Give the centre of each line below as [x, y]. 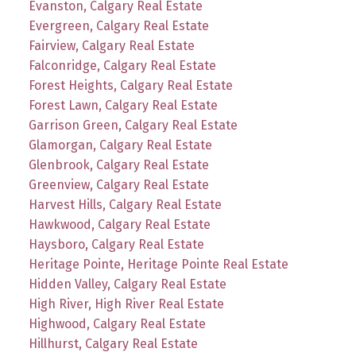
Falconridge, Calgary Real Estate [122, 65]
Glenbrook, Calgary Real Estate [118, 164]
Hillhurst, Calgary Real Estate [113, 343]
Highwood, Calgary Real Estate [117, 323]
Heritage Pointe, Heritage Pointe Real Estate [158, 264]
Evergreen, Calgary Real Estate [118, 25]
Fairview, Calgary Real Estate [111, 45]
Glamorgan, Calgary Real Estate [120, 145]
